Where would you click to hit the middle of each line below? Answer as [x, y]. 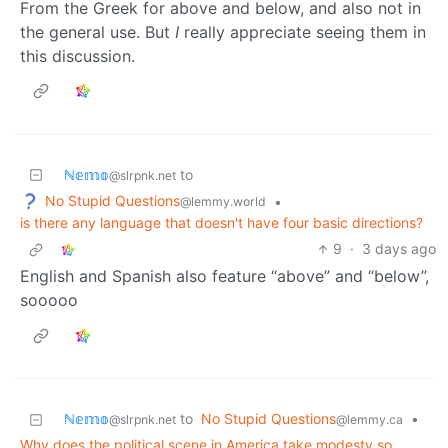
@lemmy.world [223, 201]
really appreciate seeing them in [302, 31]
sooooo [49, 300]
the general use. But [97, 31]
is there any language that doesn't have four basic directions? [221, 223]
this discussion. [77, 55]
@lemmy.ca [369, 420]
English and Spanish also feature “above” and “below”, [224, 276]
